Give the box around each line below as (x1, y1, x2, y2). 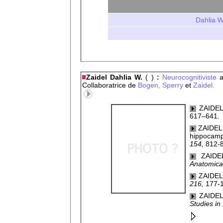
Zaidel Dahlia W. (86, 73, 146, 81)
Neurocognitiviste (162, 73, 217, 81)
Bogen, (136, 81, 160, 89)
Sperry (162, 81, 183, 89)
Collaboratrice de (82, 81, 136, 89)
